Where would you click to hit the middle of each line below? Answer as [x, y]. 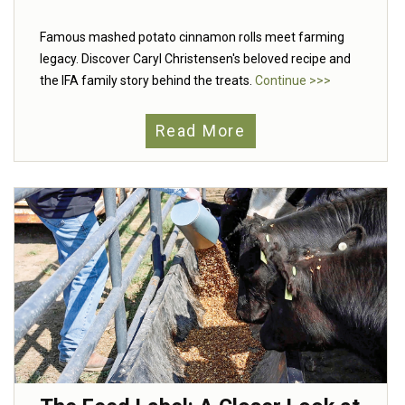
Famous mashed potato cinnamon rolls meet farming [192, 38]
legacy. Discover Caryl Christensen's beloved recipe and [195, 59]
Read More [201, 131]
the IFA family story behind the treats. [147, 81]
